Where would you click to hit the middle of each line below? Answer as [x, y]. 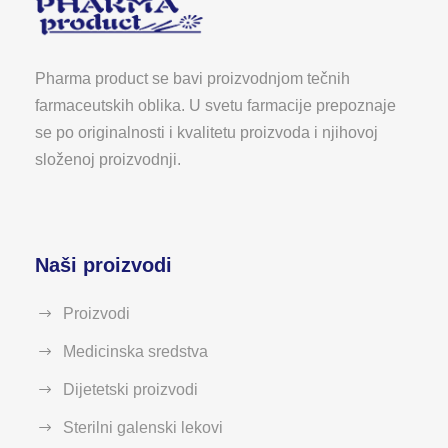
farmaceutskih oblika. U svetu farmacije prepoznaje [215, 106]
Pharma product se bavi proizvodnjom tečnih [192, 79]
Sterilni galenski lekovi [143, 428]
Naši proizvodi [103, 265]
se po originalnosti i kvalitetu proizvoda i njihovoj [206, 133]
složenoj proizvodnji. [108, 160]
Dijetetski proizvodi [130, 390]
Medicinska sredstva [135, 352]
